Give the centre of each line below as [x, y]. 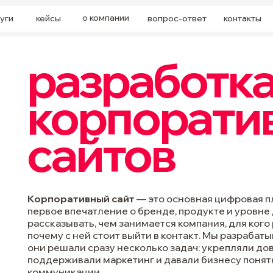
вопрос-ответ [177, 18]
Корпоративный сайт [81, 199]
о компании [106, 17]
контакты [243, 18]
